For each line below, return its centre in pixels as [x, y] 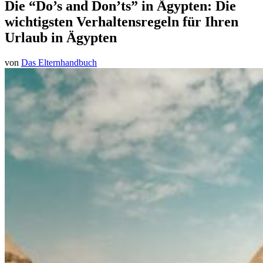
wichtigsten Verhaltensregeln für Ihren [122, 21]
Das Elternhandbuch [59, 62]
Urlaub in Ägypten [61, 37]
